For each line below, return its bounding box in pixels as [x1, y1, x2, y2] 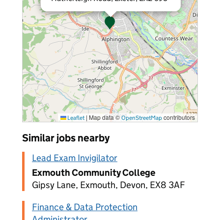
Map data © [87, 113, 121, 121]
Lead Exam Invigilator [32, 152, 117, 164]
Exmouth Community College [32, 167, 155, 178]
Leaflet [66, 114, 84, 121]
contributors [162, 113, 195, 121]
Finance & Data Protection [32, 201, 137, 213]
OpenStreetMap [121, 114, 162, 121]
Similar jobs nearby [22, 132, 110, 144]
